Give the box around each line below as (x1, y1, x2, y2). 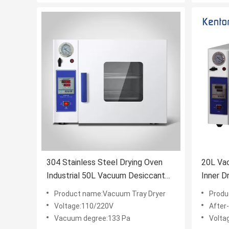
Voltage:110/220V (54, 202, 113, 211)
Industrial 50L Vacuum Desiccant (47, 171, 165, 181)
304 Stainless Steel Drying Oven (47, 157, 163, 168)
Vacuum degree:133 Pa (54, 214, 130, 223)
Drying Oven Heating (47, 184, 120, 194)
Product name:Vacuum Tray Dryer (54, 190, 166, 198)
